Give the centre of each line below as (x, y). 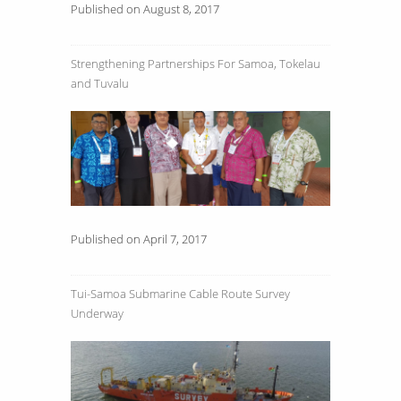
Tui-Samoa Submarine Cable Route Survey (180, 294)
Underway (97, 314)
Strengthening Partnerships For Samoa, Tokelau (196, 64)
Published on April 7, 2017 (139, 239)
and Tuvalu (100, 84)
